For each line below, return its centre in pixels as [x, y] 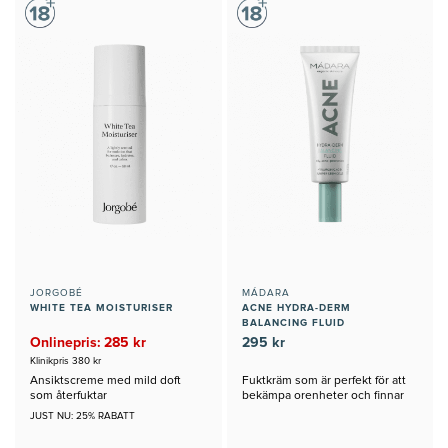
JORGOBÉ [56, 292]
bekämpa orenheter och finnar [322, 395]
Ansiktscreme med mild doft [105, 380]
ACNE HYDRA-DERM [296, 307]
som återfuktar [68, 395]
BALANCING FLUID [293, 322]
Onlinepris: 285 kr [88, 342]
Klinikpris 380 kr [65, 360]
